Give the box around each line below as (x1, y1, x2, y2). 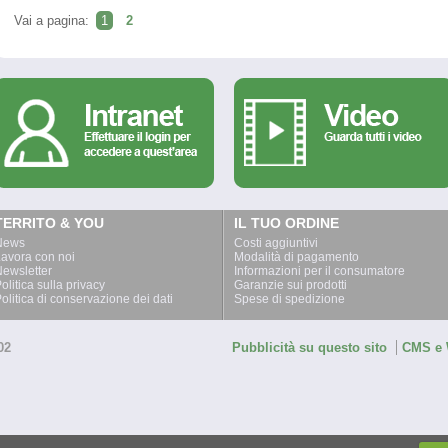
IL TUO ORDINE (234, 215, 339, 231)
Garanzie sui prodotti (234, 278, 347, 292)
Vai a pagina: (14, 13, 93, 28)
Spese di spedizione (234, 292, 345, 306)
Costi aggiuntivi (234, 236, 318, 250)
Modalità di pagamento (234, 250, 359, 264)
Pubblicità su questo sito (232, 340, 387, 355)
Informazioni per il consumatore (234, 264, 405, 278)
